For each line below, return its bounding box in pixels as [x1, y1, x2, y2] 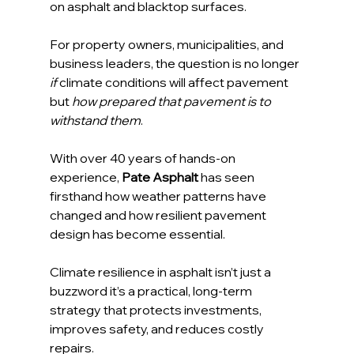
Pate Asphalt [121, 169, 198, 186]
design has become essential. [49, 226, 228, 243]
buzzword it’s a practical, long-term [49, 283, 254, 299]
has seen [198, 169, 257, 186]
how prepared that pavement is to [71, 93, 273, 110]
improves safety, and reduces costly [49, 321, 266, 337]
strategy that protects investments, [49, 302, 264, 318]
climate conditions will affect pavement [56, 74, 291, 91]
